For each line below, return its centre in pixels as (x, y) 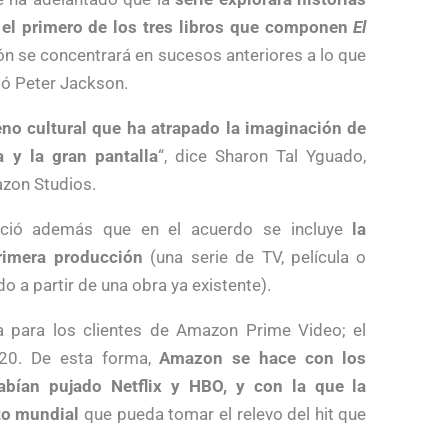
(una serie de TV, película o (254, 256)
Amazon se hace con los (263, 357)
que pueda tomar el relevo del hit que (223, 413)
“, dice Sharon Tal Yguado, (262, 155)
